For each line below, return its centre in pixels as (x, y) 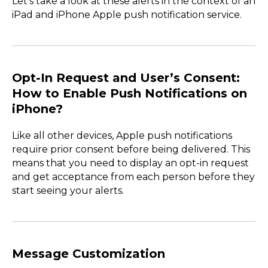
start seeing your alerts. (69, 190)
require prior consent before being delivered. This (131, 149)
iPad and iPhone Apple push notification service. (127, 14)
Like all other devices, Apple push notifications (122, 135)
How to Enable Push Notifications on (130, 93)
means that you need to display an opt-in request (130, 163)
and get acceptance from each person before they (133, 176)
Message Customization (89, 253)
